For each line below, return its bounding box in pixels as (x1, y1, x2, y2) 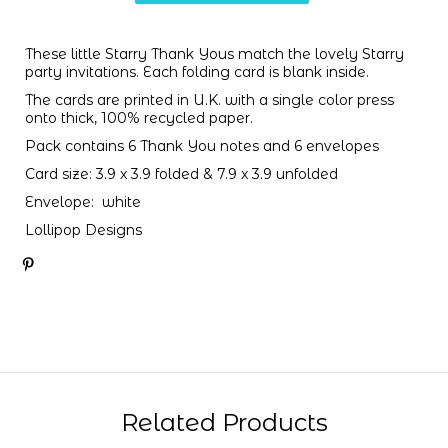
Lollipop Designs (25, 220, 142, 239)
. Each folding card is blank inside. (136, 62, 369, 81)
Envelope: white (25, 192, 141, 211)
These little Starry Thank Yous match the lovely (25, 44, 362, 63)
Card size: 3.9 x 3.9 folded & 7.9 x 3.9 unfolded (25, 164, 338, 183)
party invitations (25, 62, 136, 81)
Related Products (120, 407, 328, 437)
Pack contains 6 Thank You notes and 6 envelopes (25, 136, 379, 155)
